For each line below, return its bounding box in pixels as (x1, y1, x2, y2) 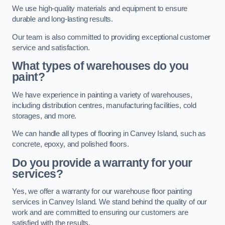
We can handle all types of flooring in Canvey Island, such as (12, 130, 206, 138)
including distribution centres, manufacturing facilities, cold (12, 101, 196, 109)
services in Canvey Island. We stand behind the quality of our (12, 198, 207, 206)
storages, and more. (12, 111, 77, 120)
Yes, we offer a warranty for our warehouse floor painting (12, 187, 192, 196)
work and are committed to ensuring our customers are (12, 208, 188, 217)
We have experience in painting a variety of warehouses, (12, 90, 193, 99)
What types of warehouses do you (12, 59, 189, 73)
